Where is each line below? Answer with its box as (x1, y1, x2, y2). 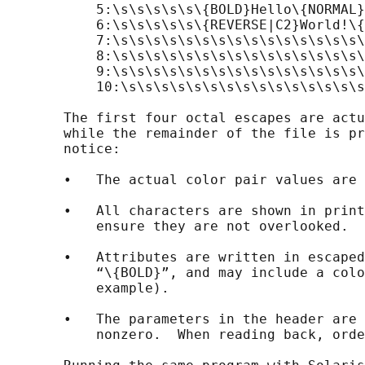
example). (7, 280, 169, 297)
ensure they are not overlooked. (7, 218, 349, 235)
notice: (7, 141, 121, 157)
